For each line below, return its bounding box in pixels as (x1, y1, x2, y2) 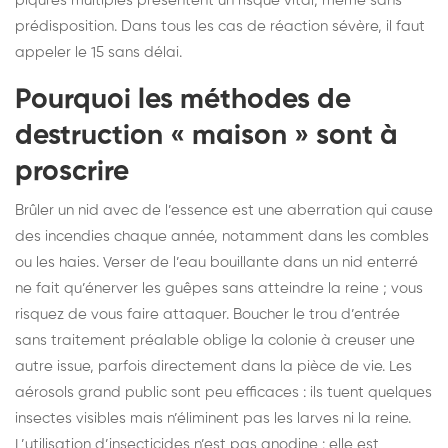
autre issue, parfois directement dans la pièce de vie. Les (15, 358, 412, 374)
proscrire (15, 157, 129, 186)
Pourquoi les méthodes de (15, 85, 351, 114)
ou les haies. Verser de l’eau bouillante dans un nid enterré (15, 254, 418, 270)
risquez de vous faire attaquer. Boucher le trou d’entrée (15, 306, 400, 322)
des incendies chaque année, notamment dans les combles (15, 228, 429, 244)
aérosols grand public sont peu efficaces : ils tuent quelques (15, 384, 432, 400)
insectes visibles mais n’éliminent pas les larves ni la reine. (15, 410, 411, 426)
